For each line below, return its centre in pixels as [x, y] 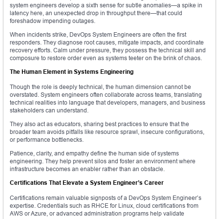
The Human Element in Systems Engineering [72, 72]
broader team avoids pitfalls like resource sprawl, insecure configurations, [107, 132]
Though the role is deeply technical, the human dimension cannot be [100, 87]
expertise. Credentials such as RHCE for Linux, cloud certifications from [104, 206]
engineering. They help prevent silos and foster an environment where [103, 161]
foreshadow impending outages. [53, 21]
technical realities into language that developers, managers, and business [108, 103]
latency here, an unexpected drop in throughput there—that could [96, 13]
